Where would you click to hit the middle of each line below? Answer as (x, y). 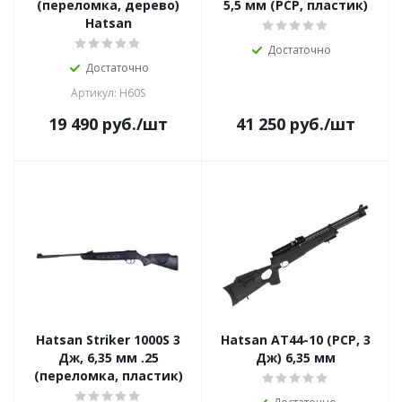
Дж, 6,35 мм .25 (108, 358)
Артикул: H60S (108, 93)
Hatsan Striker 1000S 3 (108, 340)
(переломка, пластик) (108, 376)
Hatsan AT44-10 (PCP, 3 (296, 340)
